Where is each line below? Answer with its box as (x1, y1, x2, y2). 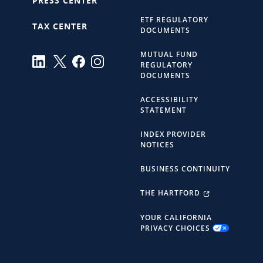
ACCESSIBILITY (140, 95, 198, 105)
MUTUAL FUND (140, 49, 198, 60)
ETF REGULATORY (140, 14, 208, 25)
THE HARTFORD (140, 188, 203, 198)
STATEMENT (140, 105, 187, 116)
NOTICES (140, 140, 174, 150)
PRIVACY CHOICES (140, 222, 213, 233)
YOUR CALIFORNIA (140, 212, 212, 222)
